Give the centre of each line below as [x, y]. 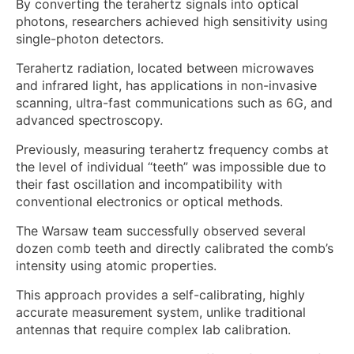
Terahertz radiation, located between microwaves [165, 68]
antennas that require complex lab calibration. [153, 330]
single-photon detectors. [90, 39]
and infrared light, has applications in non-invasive [166, 86]
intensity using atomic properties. [116, 266]
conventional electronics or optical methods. [149, 202]
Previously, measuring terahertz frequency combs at [172, 150]
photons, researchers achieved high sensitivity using [172, 22]
